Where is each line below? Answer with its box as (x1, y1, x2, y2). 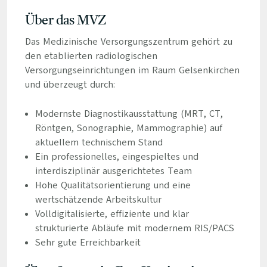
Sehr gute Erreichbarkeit (35, 236, 141, 249)
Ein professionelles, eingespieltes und (35, 150, 198, 163)
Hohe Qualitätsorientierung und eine (35, 179, 191, 192)
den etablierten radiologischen (24, 49, 157, 63)
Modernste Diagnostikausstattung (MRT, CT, (35, 107, 223, 120)
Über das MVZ (24, 14, 106, 27)
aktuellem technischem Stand (35, 136, 163, 149)
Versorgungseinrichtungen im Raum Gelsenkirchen (24, 64, 240, 77)
